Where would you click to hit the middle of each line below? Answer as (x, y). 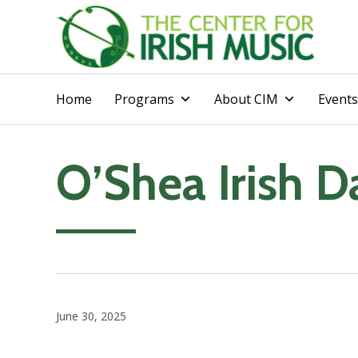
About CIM (246, 99)
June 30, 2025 (91, 316)
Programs (144, 99)
